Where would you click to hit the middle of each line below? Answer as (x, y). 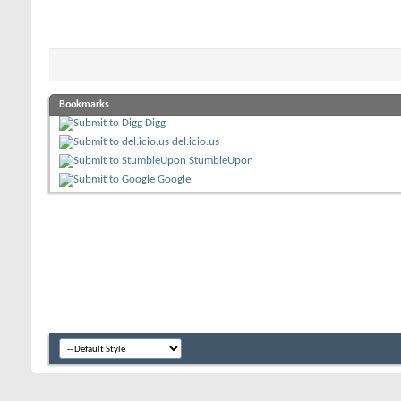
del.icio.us (196, 142)
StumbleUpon (221, 161)
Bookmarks (84, 105)
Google (174, 180)
